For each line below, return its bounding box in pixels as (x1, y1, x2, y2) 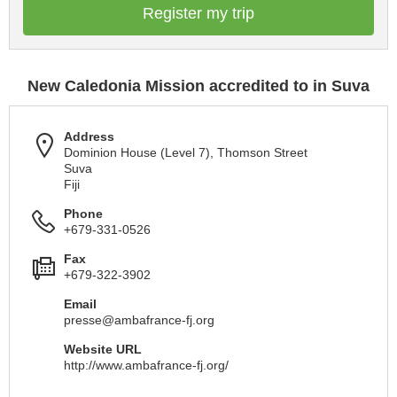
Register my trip (143, 4, 254, 22)
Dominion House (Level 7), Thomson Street (64, 145, 307, 160)
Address (64, 129, 114, 144)
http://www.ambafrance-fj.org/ (64, 358, 229, 372)
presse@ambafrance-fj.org (64, 313, 214, 327)
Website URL (64, 342, 142, 356)
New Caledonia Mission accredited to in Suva (27, 77, 370, 95)
